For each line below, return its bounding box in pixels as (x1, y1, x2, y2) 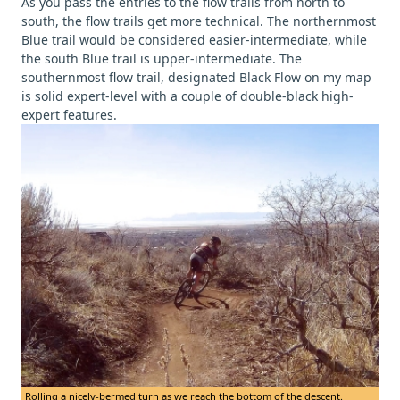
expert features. (21, 106, 117, 124)
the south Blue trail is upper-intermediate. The (21, 50, 302, 68)
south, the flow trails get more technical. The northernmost (21, 12, 376, 30)
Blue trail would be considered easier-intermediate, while (21, 31, 367, 49)
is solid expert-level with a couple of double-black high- (21, 87, 354, 105)
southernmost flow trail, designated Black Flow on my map (21, 69, 371, 87)
